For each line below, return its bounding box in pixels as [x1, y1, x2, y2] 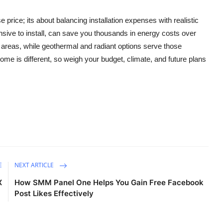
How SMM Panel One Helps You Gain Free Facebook [14, 177, 204, 187]
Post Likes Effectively [14, 188, 94, 198]
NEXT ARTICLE [14, 160, 56, 169]
